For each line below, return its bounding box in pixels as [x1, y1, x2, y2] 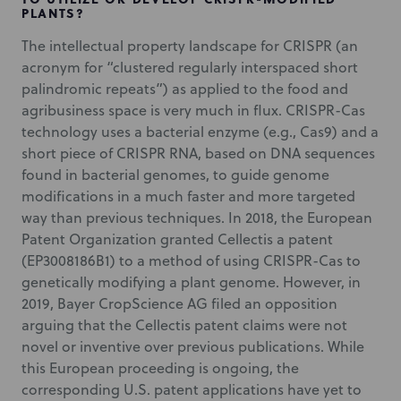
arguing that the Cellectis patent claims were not [21, 315, 347, 335]
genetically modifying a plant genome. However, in [21, 272, 361, 292]
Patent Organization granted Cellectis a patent [21, 229, 333, 249]
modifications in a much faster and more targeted [21, 186, 355, 206]
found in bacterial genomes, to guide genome [21, 165, 329, 184]
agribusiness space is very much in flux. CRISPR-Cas [21, 100, 365, 120]
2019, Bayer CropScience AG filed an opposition [21, 294, 337, 313]
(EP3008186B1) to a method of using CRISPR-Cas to [21, 251, 361, 270]
